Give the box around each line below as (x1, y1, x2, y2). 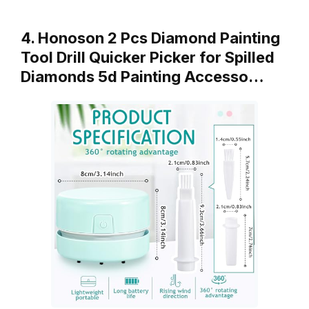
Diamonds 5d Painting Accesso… (21, 67, 264, 86)
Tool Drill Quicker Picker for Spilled (21, 48, 275, 66)
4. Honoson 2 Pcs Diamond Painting (21, 28, 280, 47)
